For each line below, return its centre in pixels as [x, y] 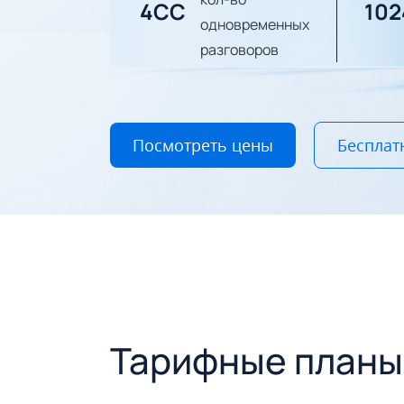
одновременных [255, 24]
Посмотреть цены [203, 145]
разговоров [239, 49]
